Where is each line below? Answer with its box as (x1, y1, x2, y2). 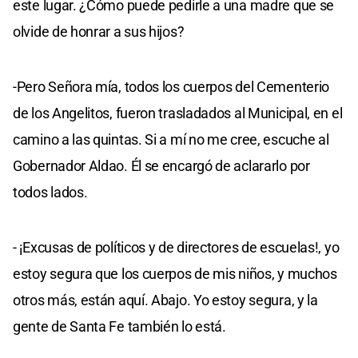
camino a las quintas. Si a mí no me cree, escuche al (13, 130, 329, 148)
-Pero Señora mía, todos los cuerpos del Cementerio (13, 78, 330, 95)
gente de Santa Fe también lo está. (13, 317, 226, 335)
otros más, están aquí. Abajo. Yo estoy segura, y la (13, 291, 318, 308)
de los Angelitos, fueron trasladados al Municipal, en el (13, 104, 343, 121)
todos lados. (13, 183, 88, 201)
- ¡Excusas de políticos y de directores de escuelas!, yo (13, 238, 340, 256)
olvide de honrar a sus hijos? (13, 22, 185, 40)
